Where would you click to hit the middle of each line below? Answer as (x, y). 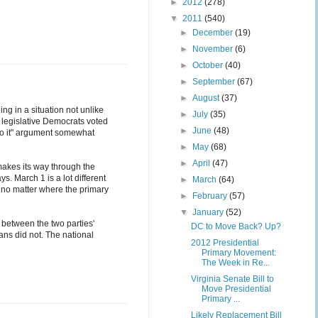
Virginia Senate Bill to (232, 279)
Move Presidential (236, 289)
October (209, 65)
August (207, 98)
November (214, 49)
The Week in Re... (235, 263)
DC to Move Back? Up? (236, 226)
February (211, 196)
